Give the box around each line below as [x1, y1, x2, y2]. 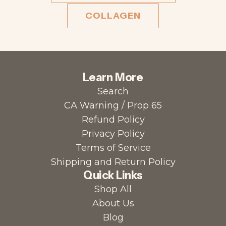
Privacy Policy [81, 128, 145, 139]
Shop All [94, 184, 132, 195]
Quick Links [83, 168, 143, 182]
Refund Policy [81, 114, 145, 125]
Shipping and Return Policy [50, 156, 176, 167]
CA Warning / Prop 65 [64, 100, 162, 111]
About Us [92, 198, 134, 209]
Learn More [83, 71, 143, 84]
